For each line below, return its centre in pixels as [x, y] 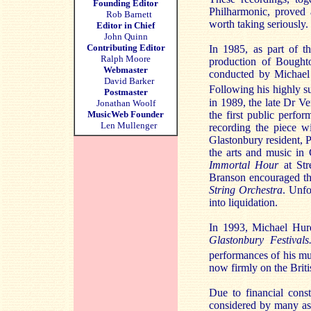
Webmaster [126, 70]
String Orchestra [246, 190]
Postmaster [126, 92]
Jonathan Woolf [126, 103]
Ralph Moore [126, 59]
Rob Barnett [129, 14]
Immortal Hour [244, 165]
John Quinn [126, 36]
